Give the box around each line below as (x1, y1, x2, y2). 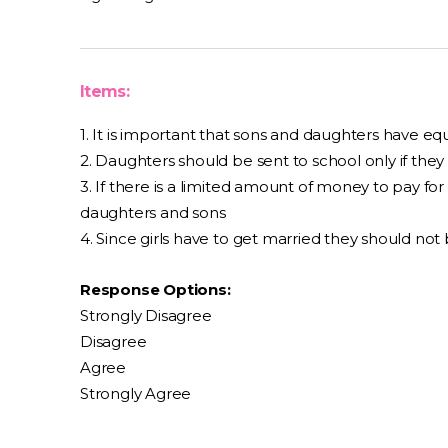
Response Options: (80, 280, 231, 299)
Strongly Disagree (80, 306, 212, 325)
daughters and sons (80, 203, 226, 222)
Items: (80, 82, 130, 101)
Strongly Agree (80, 384, 192, 403)
